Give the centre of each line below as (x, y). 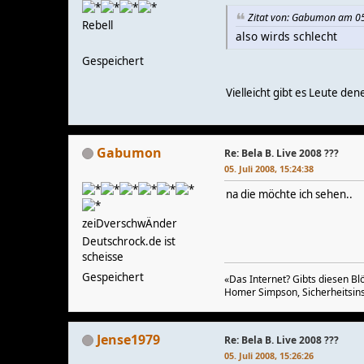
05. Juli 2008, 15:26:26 (269, 355)
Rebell (97, 25)
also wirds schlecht (286, 36)
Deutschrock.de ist (129, 241)
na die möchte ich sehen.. (289, 194)
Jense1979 (128, 339)
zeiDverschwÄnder (130, 223)
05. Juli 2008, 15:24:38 (269, 168)
